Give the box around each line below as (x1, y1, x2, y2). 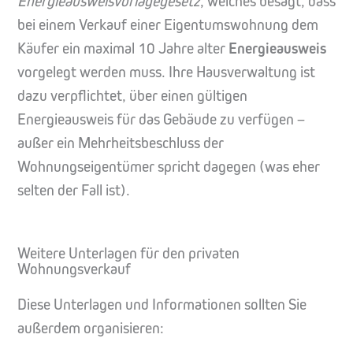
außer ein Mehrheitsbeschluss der (17, 134, 224, 153)
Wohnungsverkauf (17, 260, 131, 279)
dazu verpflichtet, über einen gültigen (17, 87, 247, 106)
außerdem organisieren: (17, 319, 164, 338)
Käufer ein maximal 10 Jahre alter (17, 39, 229, 58)
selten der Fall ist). (17, 181, 130, 200)
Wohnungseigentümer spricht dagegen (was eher (17, 158, 320, 176)
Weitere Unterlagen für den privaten (17, 244, 240, 263)
